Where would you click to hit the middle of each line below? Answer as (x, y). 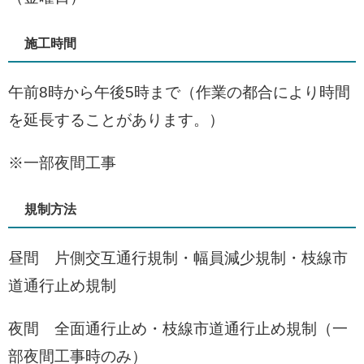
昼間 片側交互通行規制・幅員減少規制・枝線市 (178, 258)
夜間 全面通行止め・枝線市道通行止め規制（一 (178, 329)
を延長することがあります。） (116, 120)
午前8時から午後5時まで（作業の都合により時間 (179, 93)
